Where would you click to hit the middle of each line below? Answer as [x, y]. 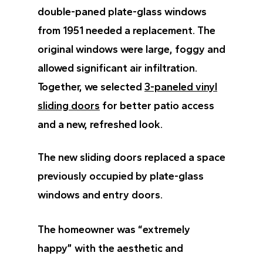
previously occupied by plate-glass [121, 176]
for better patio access [157, 105]
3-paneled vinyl [181, 87]
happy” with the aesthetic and [110, 248]
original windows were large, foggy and [131, 49]
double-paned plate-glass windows [122, 11]
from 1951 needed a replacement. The [127, 30]
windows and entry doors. [100, 195]
